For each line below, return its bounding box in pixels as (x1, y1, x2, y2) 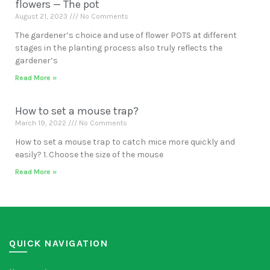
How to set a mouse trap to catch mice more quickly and (15, 137, 235, 147)
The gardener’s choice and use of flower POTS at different (15, 30, 237, 40)
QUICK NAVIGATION (9, 237, 108, 249)
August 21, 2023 (15, 12, 69, 20)
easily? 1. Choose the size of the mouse (15, 149, 163, 160)
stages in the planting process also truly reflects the (15, 43, 222, 53)
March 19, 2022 (15, 119, 68, 127)
